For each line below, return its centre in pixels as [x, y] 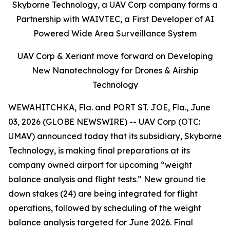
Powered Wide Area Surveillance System [115, 33]
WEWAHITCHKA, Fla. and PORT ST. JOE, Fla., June [109, 107]
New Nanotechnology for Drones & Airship [115, 70]
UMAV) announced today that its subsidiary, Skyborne [115, 136]
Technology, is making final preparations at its [99, 150]
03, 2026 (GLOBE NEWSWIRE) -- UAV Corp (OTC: [104, 122]
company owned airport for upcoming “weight [100, 165]
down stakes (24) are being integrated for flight [103, 194]
